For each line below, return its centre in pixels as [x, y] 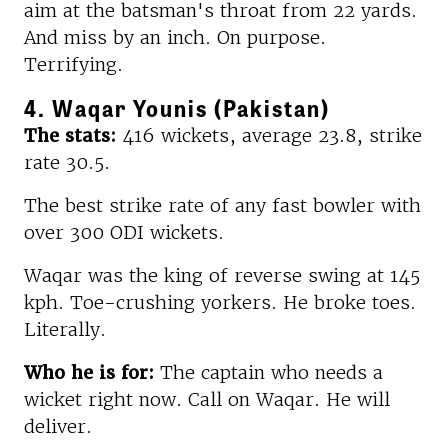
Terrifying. [73, 64]
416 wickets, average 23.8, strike [269, 135]
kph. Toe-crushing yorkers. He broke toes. [220, 302]
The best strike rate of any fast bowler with [222, 205]
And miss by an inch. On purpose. [175, 37]
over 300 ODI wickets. [124, 232]
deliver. [58, 426]
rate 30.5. [67, 162]
